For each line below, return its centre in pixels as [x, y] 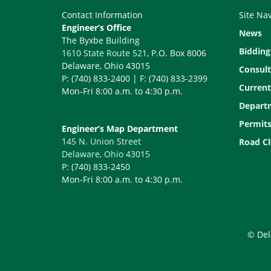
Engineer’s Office [96, 28]
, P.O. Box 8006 [177, 53]
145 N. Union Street [101, 141]
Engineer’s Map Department [120, 129]
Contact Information [102, 15]
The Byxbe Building [101, 40]
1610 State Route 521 [104, 53]
